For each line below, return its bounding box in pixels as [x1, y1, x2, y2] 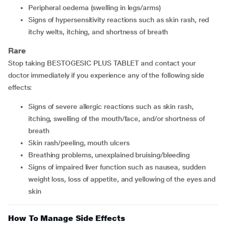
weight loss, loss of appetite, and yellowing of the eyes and [28, 175, 216, 183]
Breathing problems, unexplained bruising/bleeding [33, 151, 190, 159]
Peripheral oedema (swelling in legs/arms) [32, 4, 161, 12]
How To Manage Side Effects [8, 213, 125, 223]
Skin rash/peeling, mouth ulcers [32, 139, 130, 147]
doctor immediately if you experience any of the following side [8, 71, 205, 79]
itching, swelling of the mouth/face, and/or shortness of [28, 115, 205, 123]
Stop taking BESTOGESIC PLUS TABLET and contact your [8, 59, 196, 67]
